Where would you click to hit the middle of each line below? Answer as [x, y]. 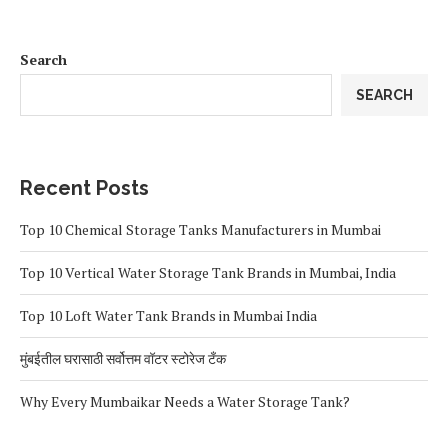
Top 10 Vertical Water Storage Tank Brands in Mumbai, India [208, 272]
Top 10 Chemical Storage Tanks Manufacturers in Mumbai [202, 229]
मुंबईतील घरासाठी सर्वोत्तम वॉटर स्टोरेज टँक [124, 358]
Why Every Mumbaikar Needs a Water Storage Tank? [185, 401]
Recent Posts [84, 187]
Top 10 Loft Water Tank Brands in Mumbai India [168, 315]
